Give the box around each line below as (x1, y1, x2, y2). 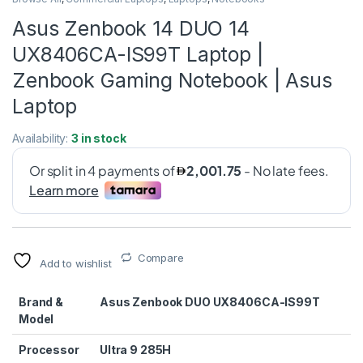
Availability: (12, 130, 72, 145)
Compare (137, 250, 184, 264)
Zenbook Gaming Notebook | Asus (12, 67, 332, 92)
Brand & (19, 294, 64, 309)
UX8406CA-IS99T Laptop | (12, 41, 263, 66)
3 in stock (71, 130, 126, 145)
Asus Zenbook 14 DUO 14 (12, 15, 250, 41)
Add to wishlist (39, 256, 112, 270)
